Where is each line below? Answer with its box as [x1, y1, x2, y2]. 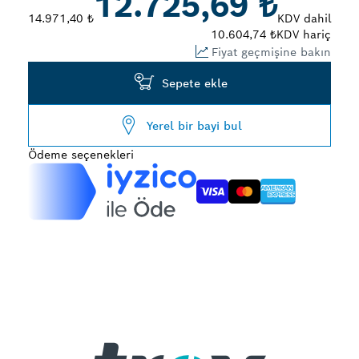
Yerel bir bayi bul [147, 118, 242, 133]
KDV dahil [277, 11, 331, 26]
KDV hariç [276, 27, 331, 42]
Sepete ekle [161, 75, 228, 91]
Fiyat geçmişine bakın [212, 44, 331, 59]
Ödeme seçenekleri [28, 147, 134, 162]
